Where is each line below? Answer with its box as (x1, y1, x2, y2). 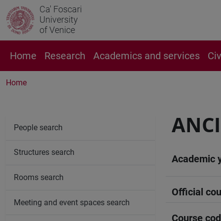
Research (44, 50, 85, 62)
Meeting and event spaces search (14, 197, 130, 207)
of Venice (39, 25, 75, 35)
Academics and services (93, 50, 200, 62)
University (39, 14, 78, 25)
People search (14, 122, 63, 132)
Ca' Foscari (39, 4, 82, 14)
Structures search (14, 147, 74, 157)
